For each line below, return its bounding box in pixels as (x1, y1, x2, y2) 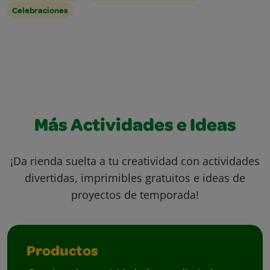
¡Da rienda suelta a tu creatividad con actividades (10, 154, 260, 169)
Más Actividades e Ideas (34, 118, 236, 137)
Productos (27, 245, 98, 260)
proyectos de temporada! (71, 187, 199, 202)
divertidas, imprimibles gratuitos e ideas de (25, 171, 245, 186)
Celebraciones (12, 4, 68, 16)
